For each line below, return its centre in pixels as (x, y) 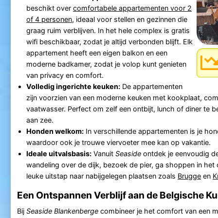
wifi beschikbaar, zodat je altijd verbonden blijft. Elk (109, 41)
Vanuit (103, 153)
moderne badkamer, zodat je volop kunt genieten (106, 64)
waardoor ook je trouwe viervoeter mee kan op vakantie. (118, 142)
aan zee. (40, 120)
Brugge (189, 176)
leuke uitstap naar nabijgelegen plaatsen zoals (102, 176)
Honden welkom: (55, 131)
